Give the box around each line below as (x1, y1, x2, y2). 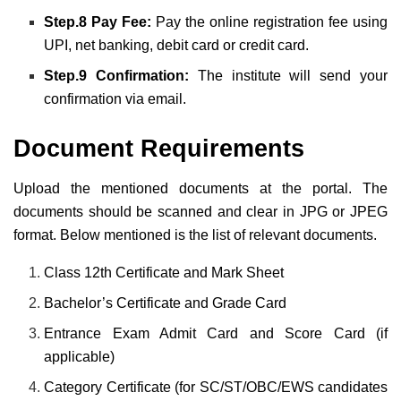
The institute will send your (197, 68, 388, 84)
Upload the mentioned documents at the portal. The (13, 180, 388, 196)
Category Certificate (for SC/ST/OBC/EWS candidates (44, 379, 388, 395)
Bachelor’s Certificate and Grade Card (44, 294, 287, 311)
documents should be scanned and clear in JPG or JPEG (13, 203, 388, 219)
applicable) (44, 348, 115, 364)
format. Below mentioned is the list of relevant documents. (13, 226, 380, 243)
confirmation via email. (44, 91, 191, 107)
